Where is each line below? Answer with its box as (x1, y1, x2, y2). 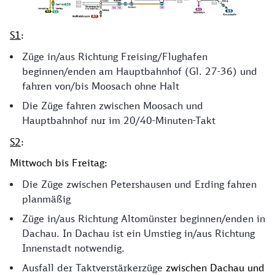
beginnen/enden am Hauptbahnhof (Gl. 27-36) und (22, 65, 257, 78)
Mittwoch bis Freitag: (10, 157, 107, 169)
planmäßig (22, 193, 71, 206)
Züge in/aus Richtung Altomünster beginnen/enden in (22, 212, 265, 225)
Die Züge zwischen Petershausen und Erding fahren (22, 178, 257, 191)
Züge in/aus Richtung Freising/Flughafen (22, 50, 207, 63)
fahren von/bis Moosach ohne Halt (22, 80, 179, 93)
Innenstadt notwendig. (22, 242, 125, 255)
